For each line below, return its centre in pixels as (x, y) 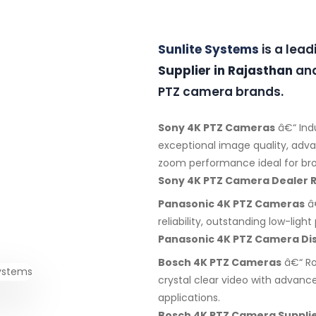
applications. (189, 297)
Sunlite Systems (208, 49)
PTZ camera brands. (221, 91)
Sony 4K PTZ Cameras (217, 127)
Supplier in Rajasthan (225, 70)
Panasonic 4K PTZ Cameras (231, 203)
